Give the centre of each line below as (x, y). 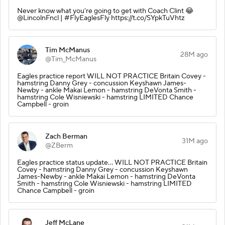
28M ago (194, 54)
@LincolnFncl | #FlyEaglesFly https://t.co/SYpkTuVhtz (101, 18)
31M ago (195, 141)
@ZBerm (59, 145)
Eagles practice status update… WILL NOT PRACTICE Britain (112, 162)
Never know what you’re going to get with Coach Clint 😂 (105, 11)
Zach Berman (66, 136)
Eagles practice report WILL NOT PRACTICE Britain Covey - (111, 76)
